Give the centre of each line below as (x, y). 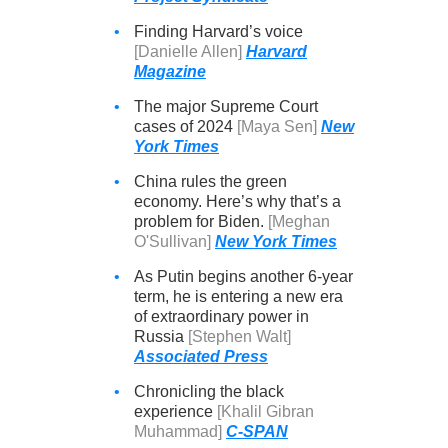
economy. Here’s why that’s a (237, 201)
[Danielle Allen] (188, 51)
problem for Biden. (201, 221)
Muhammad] (178, 431)
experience (175, 411)
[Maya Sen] (277, 126)
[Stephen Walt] (239, 336)
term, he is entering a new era (238, 296)
